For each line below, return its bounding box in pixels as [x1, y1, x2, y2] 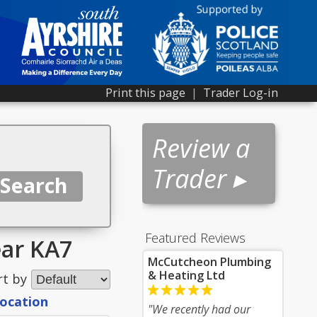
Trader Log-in [203, 85, 278, 100]
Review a [152, 131, 250, 166]
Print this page [105, 85, 185, 100]
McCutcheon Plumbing [148, 254, 271, 270]
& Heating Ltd [148, 267, 225, 283]
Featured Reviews [145, 229, 246, 246]
